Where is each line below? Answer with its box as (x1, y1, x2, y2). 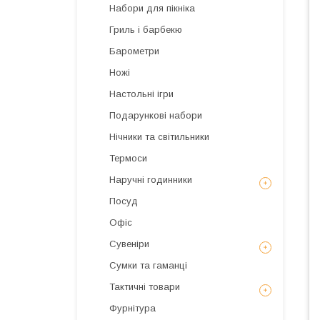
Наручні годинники (109, 174, 192, 185)
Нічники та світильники (109, 131, 209, 142)
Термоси (109, 153, 147, 164)
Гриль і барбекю (109, 24, 182, 35)
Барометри (109, 46, 159, 56)
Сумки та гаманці (109, 260, 187, 271)
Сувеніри (109, 239, 149, 249)
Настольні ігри (109, 89, 174, 99)
